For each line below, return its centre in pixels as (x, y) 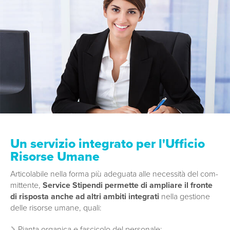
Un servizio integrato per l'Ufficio (108, 144)
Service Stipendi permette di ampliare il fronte (127, 186)
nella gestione (186, 197)
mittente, (25, 186)
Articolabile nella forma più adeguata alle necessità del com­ (114, 174)
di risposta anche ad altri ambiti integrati (86, 197)
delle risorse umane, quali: (56, 208)
